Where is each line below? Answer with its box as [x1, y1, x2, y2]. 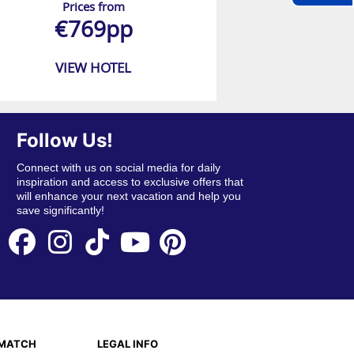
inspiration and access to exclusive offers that [16, 175, 243, 189]
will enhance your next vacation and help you [16, 190, 241, 203]
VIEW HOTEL [55, 58, 131, 77]
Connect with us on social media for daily [16, 161, 220, 175]
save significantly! [16, 204, 104, 217]
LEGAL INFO [97, 337, 159, 350]
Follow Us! [16, 129, 113, 153]
